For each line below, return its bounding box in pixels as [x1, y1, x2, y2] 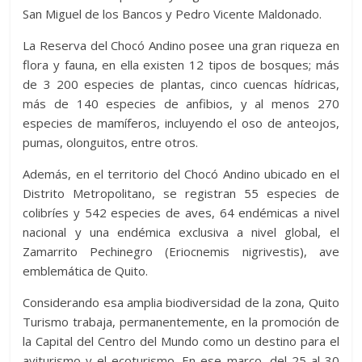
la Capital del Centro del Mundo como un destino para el [23, 333, 339, 350]
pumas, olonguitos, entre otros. [23, 134, 199, 151]
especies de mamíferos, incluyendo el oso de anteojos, [23, 115, 339, 132]
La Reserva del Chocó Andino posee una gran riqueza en [23, 37, 339, 54]
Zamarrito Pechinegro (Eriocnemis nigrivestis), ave [23, 243, 339, 260]
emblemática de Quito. [23, 263, 149, 280]
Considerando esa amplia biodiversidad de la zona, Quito [23, 294, 339, 311]
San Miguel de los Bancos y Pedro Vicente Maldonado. [23, 6, 322, 23]
